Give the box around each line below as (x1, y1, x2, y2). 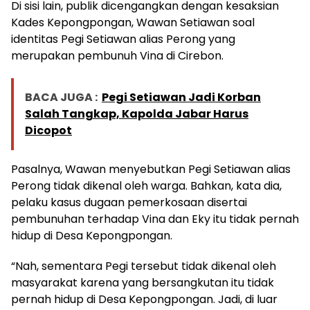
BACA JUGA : (25, 89, 98, 106)
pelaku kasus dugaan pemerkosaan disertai (11, 194, 247, 211)
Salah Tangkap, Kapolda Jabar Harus (25, 106, 248, 122)
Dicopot (25, 122, 72, 139)
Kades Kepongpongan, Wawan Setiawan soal (11, 15, 255, 31)
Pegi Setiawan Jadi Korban (102, 89, 261, 106)
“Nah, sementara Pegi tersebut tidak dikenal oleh (11, 258, 276, 275)
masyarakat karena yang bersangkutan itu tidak (11, 275, 274, 291)
